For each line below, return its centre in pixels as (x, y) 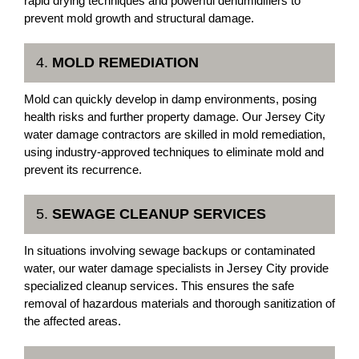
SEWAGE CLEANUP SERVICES (159, 214)
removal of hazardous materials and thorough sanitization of (179, 303)
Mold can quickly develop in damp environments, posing (170, 99)
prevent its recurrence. (83, 169)
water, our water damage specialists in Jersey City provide (176, 268)
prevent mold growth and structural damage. (139, 18)
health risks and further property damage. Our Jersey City (175, 117)
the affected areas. (73, 321)
